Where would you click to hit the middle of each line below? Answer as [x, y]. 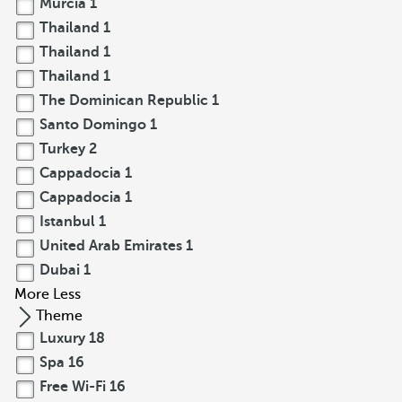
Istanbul [67, 222]
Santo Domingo [93, 125]
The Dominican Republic [124, 100]
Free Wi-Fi [73, 387]
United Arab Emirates [111, 246]
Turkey [62, 149]
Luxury [62, 338]
